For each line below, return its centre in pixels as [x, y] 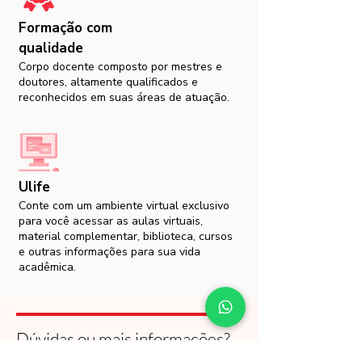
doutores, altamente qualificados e [108, 82]
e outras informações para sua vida [109, 252]
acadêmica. [47, 267]
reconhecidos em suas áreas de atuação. [124, 97]
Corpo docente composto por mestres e [120, 67]
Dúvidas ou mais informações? [123, 339]
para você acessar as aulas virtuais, [111, 221]
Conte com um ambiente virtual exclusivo [124, 206]
